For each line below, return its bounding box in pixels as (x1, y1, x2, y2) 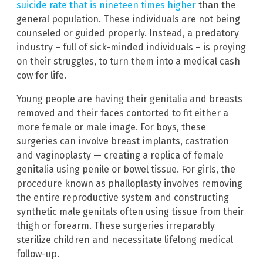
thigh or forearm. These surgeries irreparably (16, 220, 215, 232)
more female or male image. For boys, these (16, 122, 206, 133)
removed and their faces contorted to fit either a (16, 107, 228, 119)
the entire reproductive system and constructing (16, 192, 229, 204)
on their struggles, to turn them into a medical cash (16, 56, 240, 68)
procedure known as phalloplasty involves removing (16, 178, 242, 190)
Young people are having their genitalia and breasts (16, 93, 242, 105)
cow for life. (16, 70, 66, 82)
